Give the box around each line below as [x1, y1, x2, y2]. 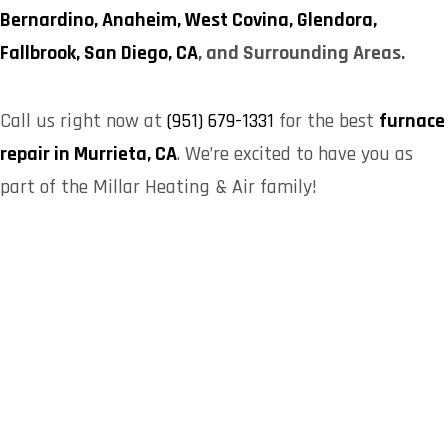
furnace [379, 108, 445, 134]
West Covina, [185, 7, 297, 33]
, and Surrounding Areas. [198, 40, 405, 66]
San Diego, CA [84, 40, 198, 66]
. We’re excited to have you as [177, 141, 413, 167]
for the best [274, 108, 379, 134]
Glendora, [297, 7, 377, 33]
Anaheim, [102, 7, 185, 33]
